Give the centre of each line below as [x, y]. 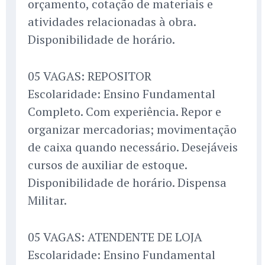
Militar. [47, 201]
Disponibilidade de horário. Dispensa [127, 183]
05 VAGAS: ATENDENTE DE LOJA [115, 237]
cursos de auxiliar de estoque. [107, 165]
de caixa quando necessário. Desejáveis [133, 147]
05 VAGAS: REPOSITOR [90, 76]
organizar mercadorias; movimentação [132, 130]
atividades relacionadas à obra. [112, 22]
